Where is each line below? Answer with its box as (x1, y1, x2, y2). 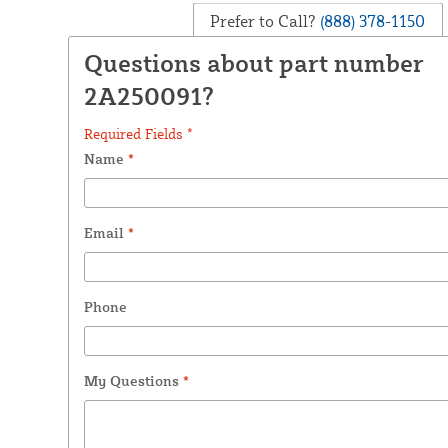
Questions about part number (83, 47, 424, 78)
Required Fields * (83, 124, 193, 142)
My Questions (83, 371, 183, 389)
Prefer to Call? (210, 10, 317, 31)
